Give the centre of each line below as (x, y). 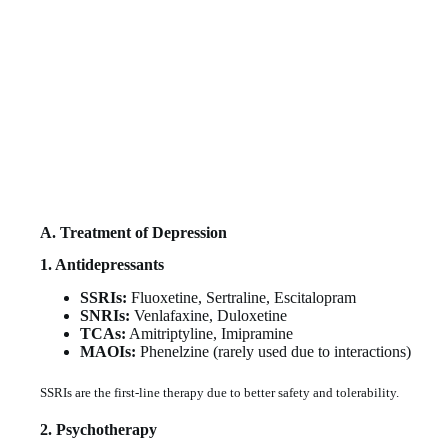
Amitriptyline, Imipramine (209, 334)
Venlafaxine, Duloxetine (208, 316)
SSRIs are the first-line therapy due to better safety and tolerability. (219, 393)
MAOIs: (108, 352)
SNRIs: (105, 316)
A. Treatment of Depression (133, 232)
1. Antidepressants (102, 265)
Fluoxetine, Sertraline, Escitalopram (241, 298)
